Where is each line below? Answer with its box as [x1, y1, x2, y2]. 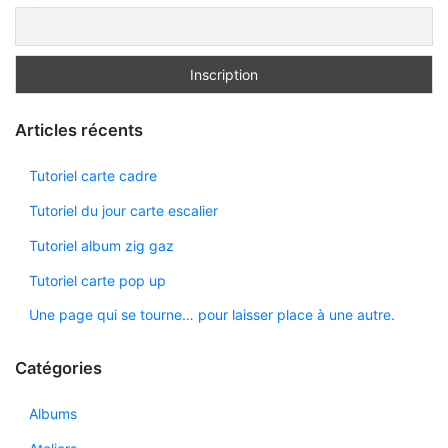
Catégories [15, 358, 102, 379]
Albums [28, 405, 77, 423]
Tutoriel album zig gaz [28, 236, 174, 254]
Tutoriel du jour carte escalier [28, 202, 218, 220]
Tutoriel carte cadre [28, 167, 157, 185]
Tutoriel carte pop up [28, 271, 166, 289]
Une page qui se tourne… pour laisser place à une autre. [28, 306, 395, 324]
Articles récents [15, 120, 143, 141]
